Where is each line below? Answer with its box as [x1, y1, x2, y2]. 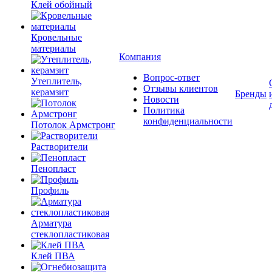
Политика [143, 105, 185, 115]
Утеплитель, [31, 76, 82, 86]
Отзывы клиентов [143, 83, 218, 93]
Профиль [31, 185, 69, 195]
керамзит [31, 87, 69, 97]
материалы [31, 43, 76, 53]
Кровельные [31, 32, 82, 42]
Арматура [31, 218, 72, 228]
